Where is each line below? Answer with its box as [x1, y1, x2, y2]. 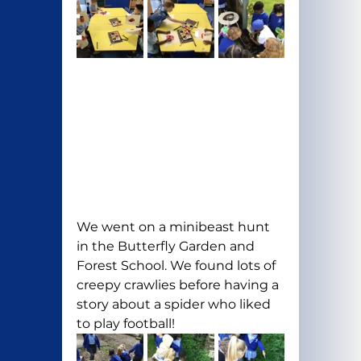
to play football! [76, 316, 175, 332]
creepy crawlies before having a [76, 277, 282, 293]
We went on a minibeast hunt [76, 219, 273, 235]
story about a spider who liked [76, 297, 274, 313]
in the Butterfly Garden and [76, 239, 258, 255]
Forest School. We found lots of [76, 258, 279, 274]
